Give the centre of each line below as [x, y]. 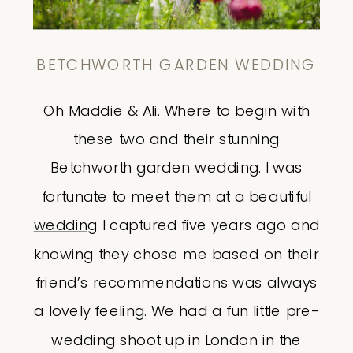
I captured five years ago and [208, 226]
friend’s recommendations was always [176, 283]
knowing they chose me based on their [176, 255]
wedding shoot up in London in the [176, 341]
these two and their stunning [176, 140]
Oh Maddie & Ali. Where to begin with [176, 111]
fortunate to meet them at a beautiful [176, 197]
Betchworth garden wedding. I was [176, 169]
